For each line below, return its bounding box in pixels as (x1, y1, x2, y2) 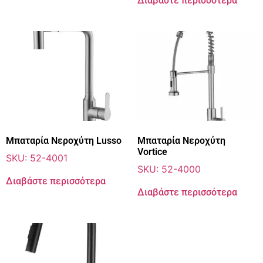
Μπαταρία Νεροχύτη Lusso (6, 134, 122, 146)
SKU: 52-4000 (137, 163, 201, 175)
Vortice (137, 146, 167, 157)
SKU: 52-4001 (6, 151, 68, 164)
